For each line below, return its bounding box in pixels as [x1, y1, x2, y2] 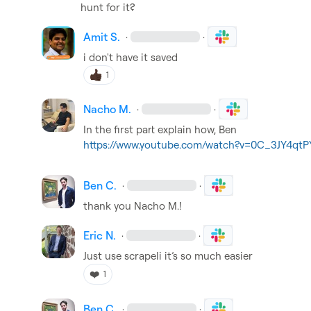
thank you [83, 199, 134, 212]
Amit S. [83, 30, 120, 44]
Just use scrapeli [83, 249, 165, 262]
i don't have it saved [83, 51, 178, 64]
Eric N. [83, 228, 116, 242]
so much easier [178, 249, 253, 262]
